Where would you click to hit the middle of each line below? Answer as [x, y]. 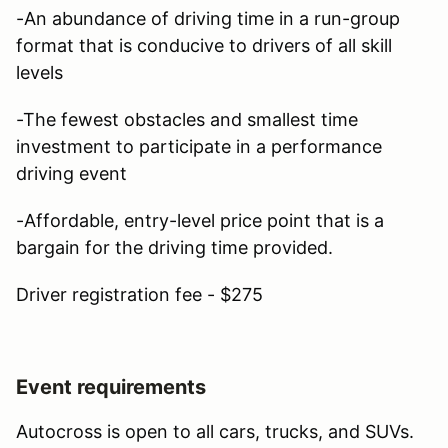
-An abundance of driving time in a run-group [208, 18]
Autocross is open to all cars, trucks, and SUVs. [217, 431]
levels [39, 72]
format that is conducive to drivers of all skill [204, 45]
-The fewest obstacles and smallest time [187, 119]
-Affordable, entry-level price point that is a [200, 220]
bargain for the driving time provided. [174, 247]
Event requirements [111, 386]
